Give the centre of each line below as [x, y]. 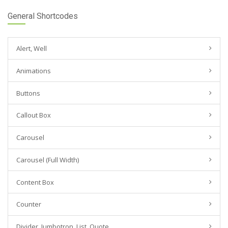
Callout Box [33, 115]
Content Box [35, 182]
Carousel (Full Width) [47, 160]
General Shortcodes [43, 16]
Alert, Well [31, 48]
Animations [33, 70]
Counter [28, 204]
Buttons [28, 93]
